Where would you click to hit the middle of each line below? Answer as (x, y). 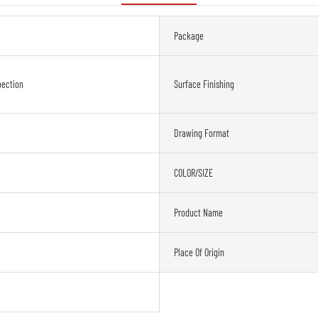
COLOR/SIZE (193, 172)
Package (189, 35)
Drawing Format (202, 133)
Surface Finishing (204, 84)
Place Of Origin (199, 252)
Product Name (198, 212)
